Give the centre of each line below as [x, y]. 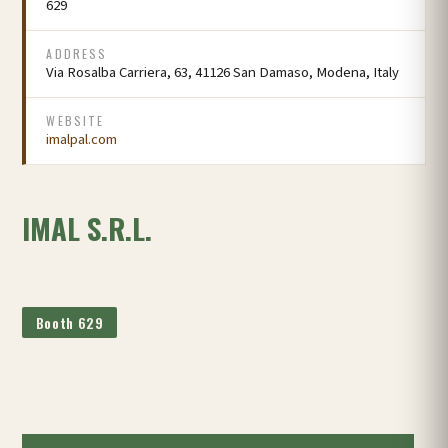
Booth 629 [69, 322]
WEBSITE [75, 120]
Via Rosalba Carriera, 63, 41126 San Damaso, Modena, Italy [223, 72]
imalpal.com [82, 139]
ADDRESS [77, 53]
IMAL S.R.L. [87, 228]
